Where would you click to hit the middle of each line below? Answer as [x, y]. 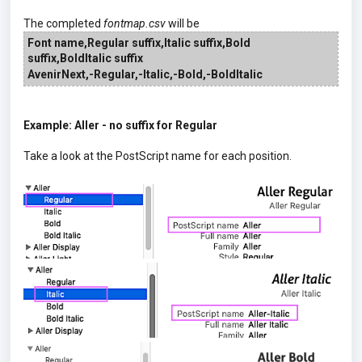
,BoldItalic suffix [100, 58]
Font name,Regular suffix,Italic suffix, [126, 42]
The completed [63, 23]
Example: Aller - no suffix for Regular [120, 125]
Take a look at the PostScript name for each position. [159, 156]
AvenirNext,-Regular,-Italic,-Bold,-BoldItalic [145, 74]
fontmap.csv [135, 23]
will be [184, 23]
